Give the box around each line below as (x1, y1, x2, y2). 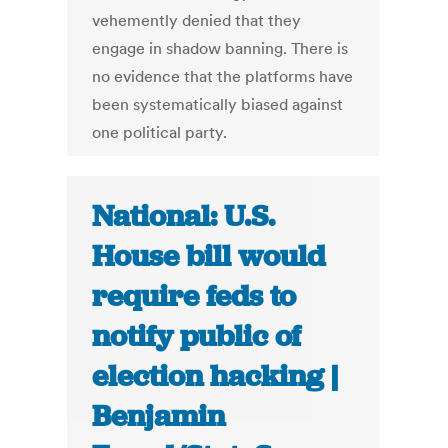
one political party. (92, 122, 228, 143)
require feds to (92, 277, 297, 316)
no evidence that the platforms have (92, 66, 354, 87)
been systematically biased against (92, 94, 344, 115)
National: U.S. (92, 197, 276, 236)
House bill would (92, 237, 326, 276)
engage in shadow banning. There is (92, 38, 349, 59)
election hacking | (92, 357, 339, 396)
